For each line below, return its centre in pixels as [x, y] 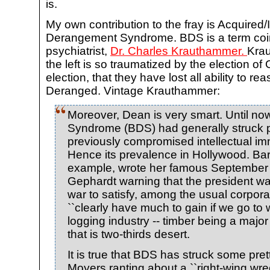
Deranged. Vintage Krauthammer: [133, 90]
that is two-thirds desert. [129, 234]
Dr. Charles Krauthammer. [179, 51]
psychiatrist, [78, 51]
